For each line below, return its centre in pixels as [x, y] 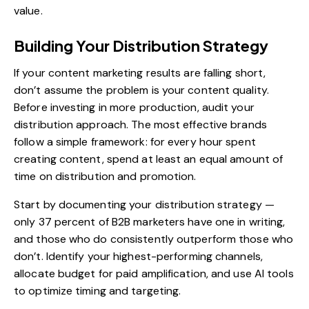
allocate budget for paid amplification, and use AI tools [154, 273]
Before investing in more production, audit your [134, 107]
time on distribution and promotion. [105, 176]
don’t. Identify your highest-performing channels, [138, 256]
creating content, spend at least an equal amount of [149, 159]
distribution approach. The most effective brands [140, 124]
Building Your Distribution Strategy [141, 45]
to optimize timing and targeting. [98, 290]
